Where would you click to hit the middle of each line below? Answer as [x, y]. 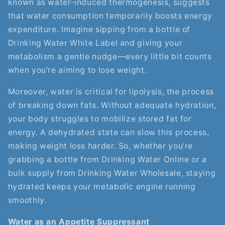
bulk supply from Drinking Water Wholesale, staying [112, 173]
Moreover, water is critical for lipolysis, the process [111, 92]
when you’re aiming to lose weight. [77, 70]
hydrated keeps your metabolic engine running [102, 187]
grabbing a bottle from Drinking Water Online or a [107, 160]
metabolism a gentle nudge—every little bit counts [110, 57]
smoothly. [27, 200]
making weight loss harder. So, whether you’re [100, 146]
